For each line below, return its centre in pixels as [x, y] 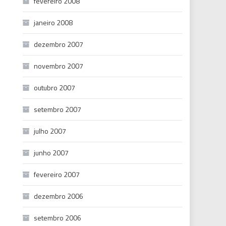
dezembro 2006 [59, 196]
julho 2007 [50, 131]
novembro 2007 [59, 66]
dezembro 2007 [59, 44]
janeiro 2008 [53, 22]
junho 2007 [51, 153]
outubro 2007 [55, 88]
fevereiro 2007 [57, 174]
